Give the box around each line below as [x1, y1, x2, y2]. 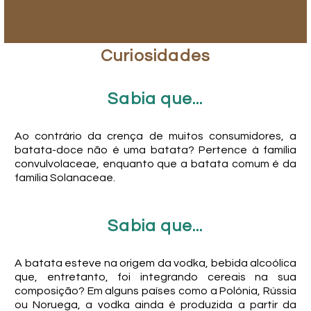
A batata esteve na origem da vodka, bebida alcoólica [15, 257, 296, 269]
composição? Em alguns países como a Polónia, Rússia [15, 285, 296, 296]
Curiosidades [100, 47, 211, 65]
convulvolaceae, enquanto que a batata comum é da [15, 158, 296, 170]
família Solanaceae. [15, 172, 115, 184]
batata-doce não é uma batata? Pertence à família [15, 144, 296, 156]
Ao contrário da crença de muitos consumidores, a [15, 131, 296, 142]
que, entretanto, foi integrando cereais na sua [15, 271, 296, 283]
